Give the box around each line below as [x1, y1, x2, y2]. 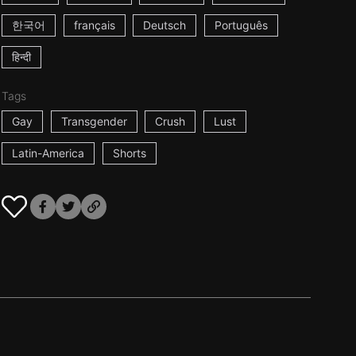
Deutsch [143, 18, 187, 32]
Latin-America [11, 146, 84, 160]
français [73, 18, 115, 32]
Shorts [112, 146, 146, 160]
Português [215, 18, 269, 32]
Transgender [60, 114, 127, 128]
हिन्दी [11, 50, 31, 64]
